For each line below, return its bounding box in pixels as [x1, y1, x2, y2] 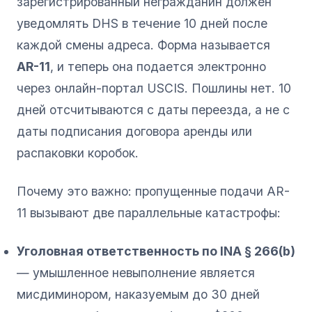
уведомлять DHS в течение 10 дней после [17, 15, 267, 31]
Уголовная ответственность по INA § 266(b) [17, 243, 295, 258]
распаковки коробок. [17, 145, 139, 160]
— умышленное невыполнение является [17, 265, 255, 280]
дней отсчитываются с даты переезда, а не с [17, 102, 290, 117]
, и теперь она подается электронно [50, 58, 266, 74]
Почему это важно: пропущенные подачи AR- [17, 183, 290, 198]
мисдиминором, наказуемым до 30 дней [17, 286, 260, 302]
